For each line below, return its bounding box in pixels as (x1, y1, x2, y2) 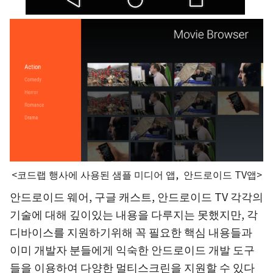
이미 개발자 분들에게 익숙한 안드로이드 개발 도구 (10, 241, 255, 258)
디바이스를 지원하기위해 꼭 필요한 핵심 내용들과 (10, 224, 252, 240)
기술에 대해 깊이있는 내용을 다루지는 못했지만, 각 (10, 206, 258, 222)
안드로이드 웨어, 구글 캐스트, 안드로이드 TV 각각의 (10, 188, 263, 205)
